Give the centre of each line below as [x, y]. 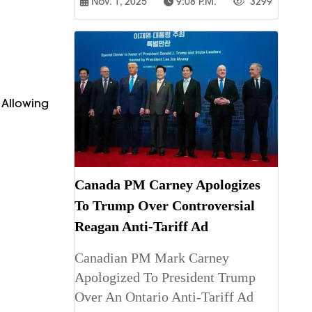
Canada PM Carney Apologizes [167, 184]
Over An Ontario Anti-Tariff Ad [164, 296]
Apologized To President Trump [165, 277]
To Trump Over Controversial [165, 205]
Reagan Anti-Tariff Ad [141, 226]
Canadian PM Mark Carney [152, 257]
